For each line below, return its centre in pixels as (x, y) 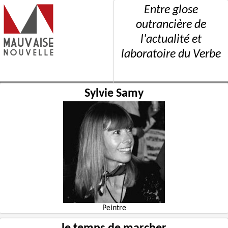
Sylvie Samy (114, 93)
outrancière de (171, 25)
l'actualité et (171, 40)
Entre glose (171, 10)
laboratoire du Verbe (171, 55)
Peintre (114, 208)
